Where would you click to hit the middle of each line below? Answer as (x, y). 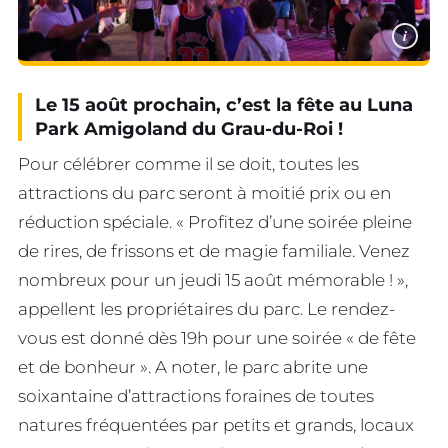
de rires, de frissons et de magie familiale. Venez (214, 250)
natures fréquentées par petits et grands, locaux (216, 424)
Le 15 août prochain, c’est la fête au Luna (224, 104)
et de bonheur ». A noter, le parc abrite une (193, 366)
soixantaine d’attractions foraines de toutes (196, 395)
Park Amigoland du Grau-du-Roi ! (189, 128)
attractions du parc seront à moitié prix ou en (204, 192)
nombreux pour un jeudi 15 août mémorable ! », (213, 279)
